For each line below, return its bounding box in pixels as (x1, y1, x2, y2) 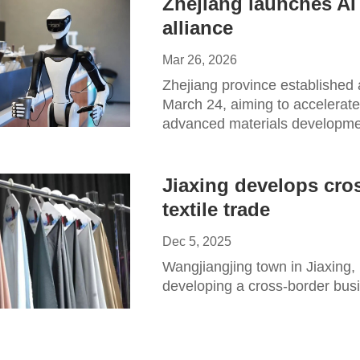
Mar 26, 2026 (162, 53, 237, 67)
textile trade (162, 198, 270, 220)
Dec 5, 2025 (162, 235, 231, 248)
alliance (162, 17, 233, 39)
